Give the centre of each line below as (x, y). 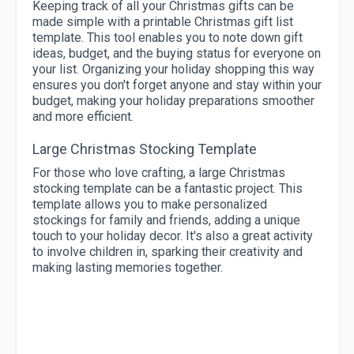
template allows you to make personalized (150, 205)
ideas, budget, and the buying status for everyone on (177, 54)
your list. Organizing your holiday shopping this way (173, 70)
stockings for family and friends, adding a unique (166, 220)
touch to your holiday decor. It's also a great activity (173, 236)
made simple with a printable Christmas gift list (163, 22)
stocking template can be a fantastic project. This (168, 189)
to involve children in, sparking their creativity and (168, 252)
